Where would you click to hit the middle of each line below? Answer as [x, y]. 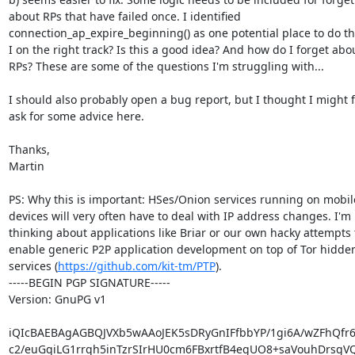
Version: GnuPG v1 [57, 299]
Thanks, [29, 149]
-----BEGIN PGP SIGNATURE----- [89, 282]
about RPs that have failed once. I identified [124, 16]
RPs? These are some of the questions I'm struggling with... [166, 66]
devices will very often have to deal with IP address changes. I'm [179, 216]
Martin [26, 166]
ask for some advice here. [76, 116]
